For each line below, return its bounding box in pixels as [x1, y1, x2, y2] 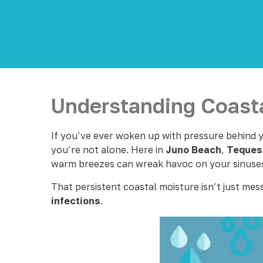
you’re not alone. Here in [51, 144, 166, 156]
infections [51, 195, 100, 207]
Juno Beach [166, 144, 221, 156]
